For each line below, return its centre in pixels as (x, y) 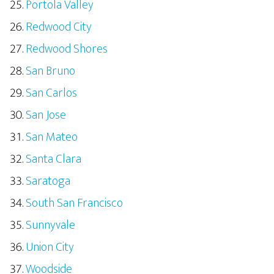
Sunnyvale (50, 225)
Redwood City (59, 27)
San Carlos (51, 93)
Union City (50, 247)
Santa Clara (54, 159)
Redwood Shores (67, 49)
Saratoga (48, 181)
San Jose (46, 115)
